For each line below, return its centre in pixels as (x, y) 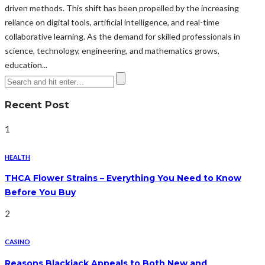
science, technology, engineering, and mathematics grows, (112, 50)
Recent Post (37, 105)
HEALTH (17, 157)
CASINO (17, 241)
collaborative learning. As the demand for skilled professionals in (122, 36)
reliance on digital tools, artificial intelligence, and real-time (112, 22)
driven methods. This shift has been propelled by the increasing (122, 8)
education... (26, 64)
